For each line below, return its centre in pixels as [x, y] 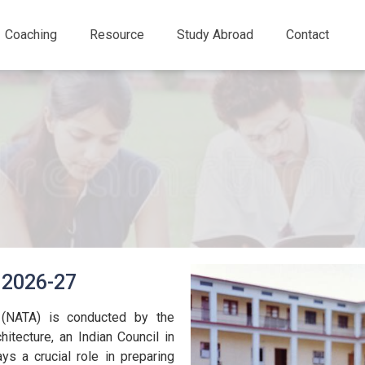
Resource [117, 35]
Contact [307, 35]
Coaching [31, 35]
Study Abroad [215, 35]
